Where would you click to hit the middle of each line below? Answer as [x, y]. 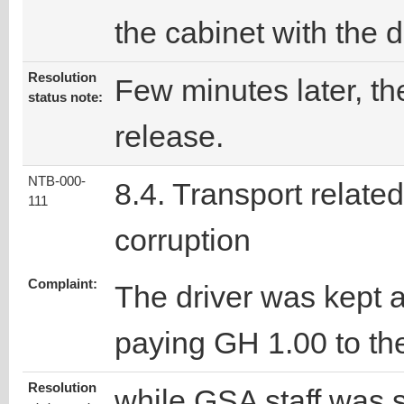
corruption [183, 240]
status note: [65, 98]
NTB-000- [57, 182]
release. [169, 137]
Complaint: [63, 285]
